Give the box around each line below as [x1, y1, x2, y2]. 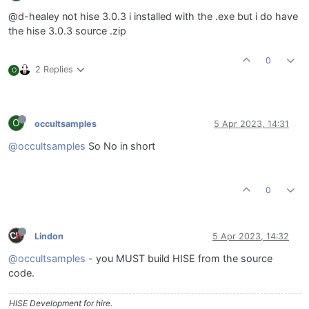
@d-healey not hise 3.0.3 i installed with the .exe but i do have [8, 10, 298, 23]
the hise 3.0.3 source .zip [8, 25, 126, 38]
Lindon [34, 230, 63, 241]
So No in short [86, 140, 155, 153]
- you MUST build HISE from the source [86, 252, 272, 266]
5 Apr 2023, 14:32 [212, 230, 289, 241]
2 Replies [35, 64, 73, 75]
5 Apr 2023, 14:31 [214, 118, 289, 129]
